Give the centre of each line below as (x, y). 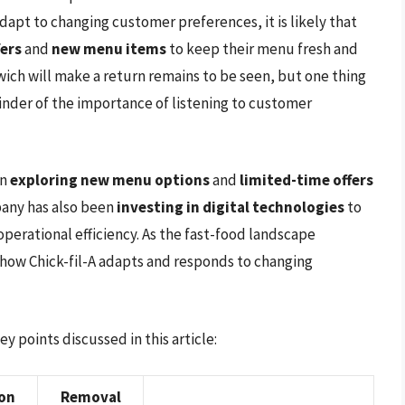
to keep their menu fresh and (262, 48)
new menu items (109, 48)
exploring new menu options (110, 180)
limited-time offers (306, 180)
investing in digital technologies (231, 207)
